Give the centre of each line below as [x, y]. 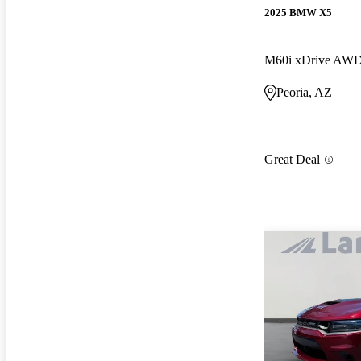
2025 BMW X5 [298, 12]
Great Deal [292, 160]
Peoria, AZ [304, 92]
